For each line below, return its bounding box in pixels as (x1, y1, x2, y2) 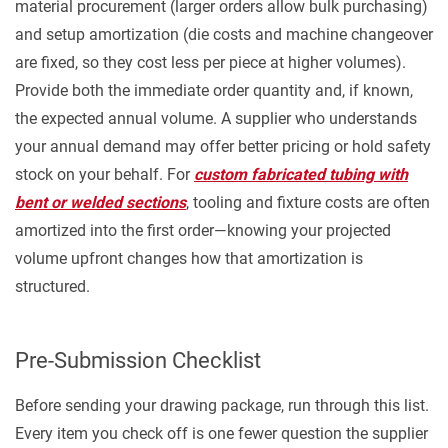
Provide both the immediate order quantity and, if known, (15, 81, 413, 100)
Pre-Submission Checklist (15, 348, 261, 373)
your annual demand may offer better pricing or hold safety (15, 137, 431, 156)
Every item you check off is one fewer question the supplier (15, 424, 428, 443)
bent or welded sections (15, 193, 186, 212)
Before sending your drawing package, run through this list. (15, 396, 429, 415)
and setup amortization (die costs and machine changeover (15, 25, 433, 44)
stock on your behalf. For (15, 165, 194, 184)
